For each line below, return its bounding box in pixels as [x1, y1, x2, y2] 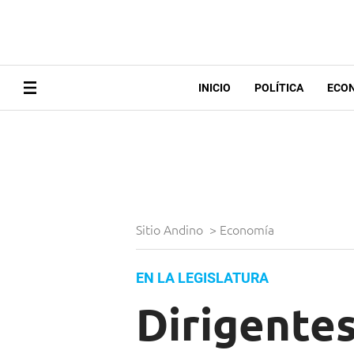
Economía [220, 220, 277, 239]
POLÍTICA [254, 81, 303, 95]
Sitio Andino [136, 220, 206, 239]
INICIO [198, 81, 231, 95]
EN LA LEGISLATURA [136, 269, 269, 287]
